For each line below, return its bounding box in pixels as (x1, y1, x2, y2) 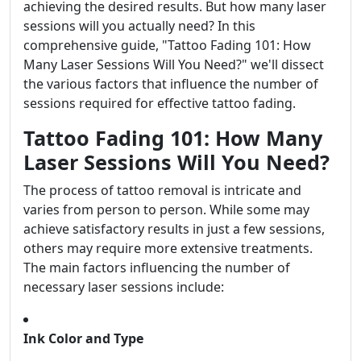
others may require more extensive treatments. (23, 239, 313, 258)
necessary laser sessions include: (23, 278, 224, 297)
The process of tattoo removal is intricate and (23, 181, 301, 200)
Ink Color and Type (23, 330, 143, 348)
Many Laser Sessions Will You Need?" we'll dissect (23, 56, 324, 74)
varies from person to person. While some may (23, 201, 309, 219)
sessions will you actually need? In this (23, 17, 255, 35)
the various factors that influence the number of (23, 75, 318, 93)
